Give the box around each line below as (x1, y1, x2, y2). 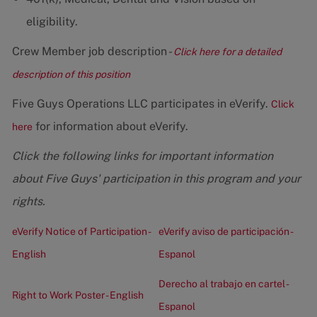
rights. (11, 195, 45, 209)
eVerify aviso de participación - (158, 226, 292, 238)
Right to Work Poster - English (11, 289, 144, 301)
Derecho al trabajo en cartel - (158, 278, 288, 290)
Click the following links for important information (11, 149, 273, 163)
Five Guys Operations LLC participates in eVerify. (11, 97, 271, 111)
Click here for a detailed (173, 46, 282, 58)
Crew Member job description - (11, 45, 173, 59)
